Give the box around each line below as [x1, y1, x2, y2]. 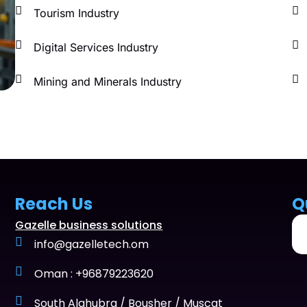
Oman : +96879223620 [34, 265, 153, 282]
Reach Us [15, 192, 93, 215]
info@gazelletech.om [34, 236, 149, 252]
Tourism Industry [33, 5, 119, 20]
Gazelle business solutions [15, 217, 163, 233]
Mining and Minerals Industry [33, 74, 182, 88]
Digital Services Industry [33, 40, 158, 54]
